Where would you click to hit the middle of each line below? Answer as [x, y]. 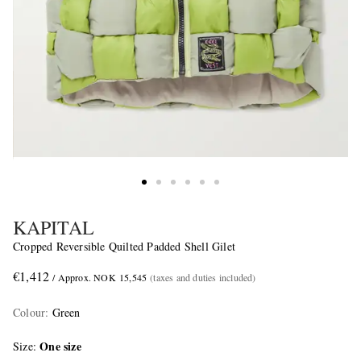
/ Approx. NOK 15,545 [100, 277]
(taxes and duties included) [203, 277]
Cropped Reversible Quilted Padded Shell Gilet [124, 246]
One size [60, 346]
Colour [29, 312]
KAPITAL [54, 227]
